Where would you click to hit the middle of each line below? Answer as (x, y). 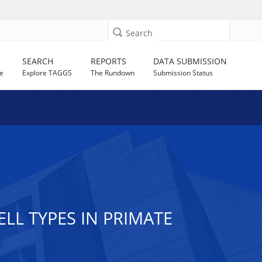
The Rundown (113, 73)
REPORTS (109, 61)
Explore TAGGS (47, 73)
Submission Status (183, 73)
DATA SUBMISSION (190, 61)
